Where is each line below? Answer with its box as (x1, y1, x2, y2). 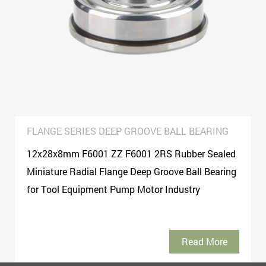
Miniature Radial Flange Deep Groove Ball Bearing (27, 164, 236, 178)
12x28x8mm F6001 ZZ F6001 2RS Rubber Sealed (27, 147, 236, 160)
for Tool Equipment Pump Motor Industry (27, 182, 200, 195)
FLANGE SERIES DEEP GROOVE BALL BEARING (27, 124, 229, 137)
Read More (181, 235, 227, 248)
